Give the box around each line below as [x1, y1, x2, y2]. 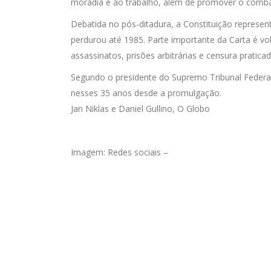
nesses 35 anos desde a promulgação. [71, 87, 221, 99]
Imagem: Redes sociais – [71, 146, 168, 158]
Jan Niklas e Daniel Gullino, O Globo [71, 103, 210, 114]
